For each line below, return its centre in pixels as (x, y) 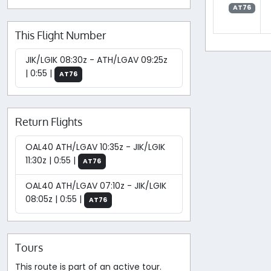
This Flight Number (61, 35)
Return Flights (49, 122)
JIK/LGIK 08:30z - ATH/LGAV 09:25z (96, 60)
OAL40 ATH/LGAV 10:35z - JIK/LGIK (95, 147)
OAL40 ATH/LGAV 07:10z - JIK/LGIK (96, 185)
